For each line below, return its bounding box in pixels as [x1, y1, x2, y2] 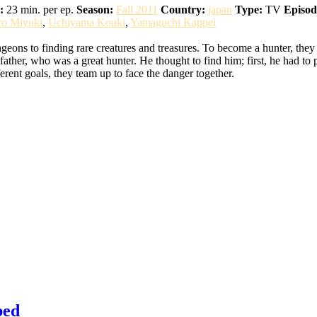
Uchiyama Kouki [48, 16, 125, 28]
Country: [161, 3, 205, 16]
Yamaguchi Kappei [130, 16, 216, 28]
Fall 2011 [116, 3, 158, 16]
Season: [76, 3, 113, 16]
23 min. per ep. [4, 3, 74, 16]
